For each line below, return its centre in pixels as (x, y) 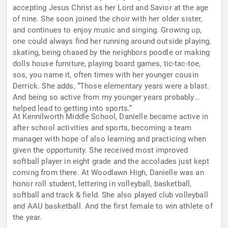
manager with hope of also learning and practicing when (110, 139)
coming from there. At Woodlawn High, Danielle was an (108, 173)
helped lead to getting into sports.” (73, 109)
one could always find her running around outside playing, (112, 41)
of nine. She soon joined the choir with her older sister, (108, 19)
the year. (27, 218)
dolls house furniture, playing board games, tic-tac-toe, (107, 64)
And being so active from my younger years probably (104, 97)
